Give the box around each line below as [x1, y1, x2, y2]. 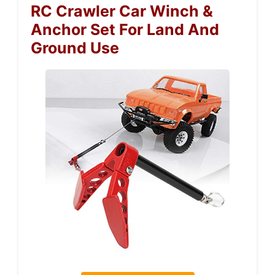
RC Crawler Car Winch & [31, 1, 213, 20]
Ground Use [31, 38, 119, 57]
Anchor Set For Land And [31, 20, 219, 39]
